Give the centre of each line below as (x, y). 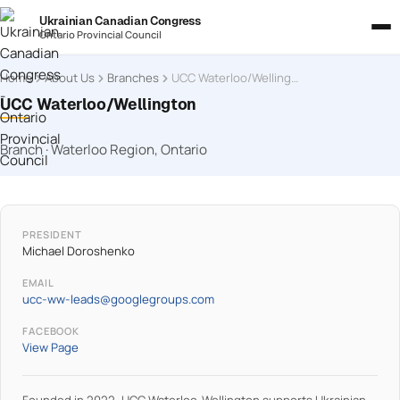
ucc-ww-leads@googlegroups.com (118, 299)
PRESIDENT (53, 234)
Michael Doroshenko (79, 251)
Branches (133, 78)
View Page (50, 347)
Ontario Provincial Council (100, 34)
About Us (70, 78)
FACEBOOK (51, 331)
